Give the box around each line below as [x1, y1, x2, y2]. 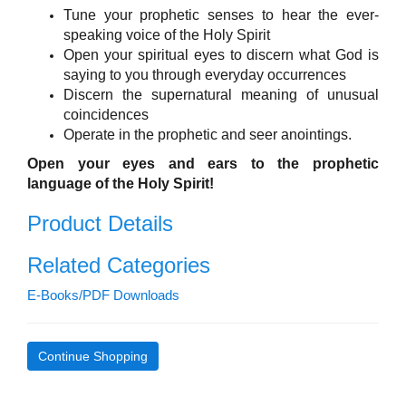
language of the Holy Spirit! [27, 175, 217, 191]
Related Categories [27, 252, 210, 277]
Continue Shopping [38, 348, 148, 363]
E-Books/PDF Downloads [27, 287, 179, 303]
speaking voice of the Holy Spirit [63, 26, 270, 43]
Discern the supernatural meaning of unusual [63, 86, 379, 102]
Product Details [27, 210, 173, 236]
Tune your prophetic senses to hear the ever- [63, 6, 379, 23]
